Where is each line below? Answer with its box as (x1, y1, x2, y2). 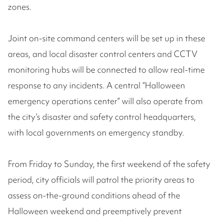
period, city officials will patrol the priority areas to (8, 174, 194, 186)
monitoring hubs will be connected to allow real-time (8, 64, 205, 76)
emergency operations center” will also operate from (8, 95, 203, 107)
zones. (8, 1, 31, 13)
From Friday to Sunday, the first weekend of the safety (8, 158, 210, 170)
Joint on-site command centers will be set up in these (8, 32, 205, 44)
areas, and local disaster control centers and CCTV (8, 48, 197, 60)
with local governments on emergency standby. (8, 127, 184, 138)
